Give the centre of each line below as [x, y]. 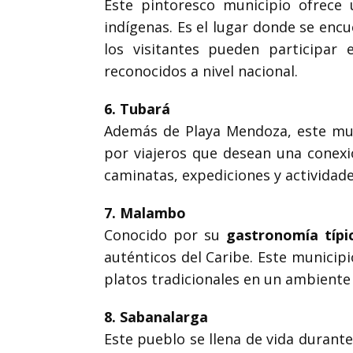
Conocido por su [165, 235]
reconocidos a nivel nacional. [201, 71]
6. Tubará [137, 109]
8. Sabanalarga [156, 317]
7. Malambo [145, 213]
